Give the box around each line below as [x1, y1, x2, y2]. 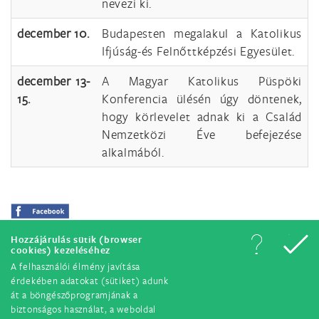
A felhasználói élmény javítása [11, 260, 140, 273]
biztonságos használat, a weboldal [11, 303, 157, 315]
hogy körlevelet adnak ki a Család [102, 108, 302, 125]
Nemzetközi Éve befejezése [102, 126, 302, 142]
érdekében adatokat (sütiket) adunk [11, 274, 169, 287]
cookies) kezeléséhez [11, 244, 110, 256]
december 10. [17, 25, 90, 41]
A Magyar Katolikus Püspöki [102, 73, 302, 89]
